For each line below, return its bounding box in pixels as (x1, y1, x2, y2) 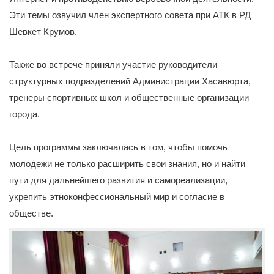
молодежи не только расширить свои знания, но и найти (9, 158, 245, 169)
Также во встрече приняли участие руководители (9, 59, 217, 70)
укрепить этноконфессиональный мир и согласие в (9, 191, 224, 202)
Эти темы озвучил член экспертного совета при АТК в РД (9, 10, 251, 21)
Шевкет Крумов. (9, 26, 77, 37)
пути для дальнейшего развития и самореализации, (9, 175, 228, 186)
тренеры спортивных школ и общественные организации (9, 92, 249, 103)
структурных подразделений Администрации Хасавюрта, (9, 76, 251, 87)
